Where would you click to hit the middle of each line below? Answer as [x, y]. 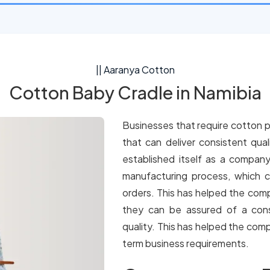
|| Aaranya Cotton [135, 70]
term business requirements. [186, 243]
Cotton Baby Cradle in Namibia [135, 92]
